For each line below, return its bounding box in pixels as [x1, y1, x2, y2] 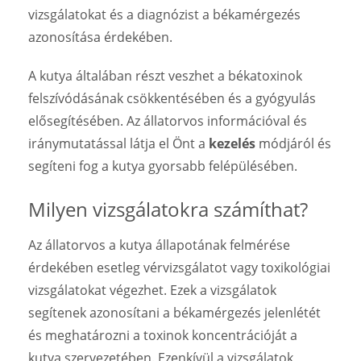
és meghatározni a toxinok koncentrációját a [28, 326, 297, 344]
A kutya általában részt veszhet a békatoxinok [28, 66, 302, 85]
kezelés [209, 134, 255, 152]
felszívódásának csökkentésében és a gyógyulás [28, 89, 316, 107]
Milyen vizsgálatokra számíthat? [28, 195, 308, 222]
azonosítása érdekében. [28, 27, 172, 46]
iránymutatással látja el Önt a [28, 134, 209, 152]
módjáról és [255, 134, 331, 152]
